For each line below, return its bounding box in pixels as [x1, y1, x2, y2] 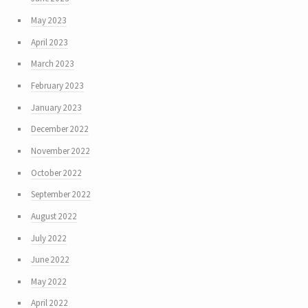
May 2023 [30, 14, 67, 27]
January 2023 [30, 101, 82, 113]
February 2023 [30, 80, 84, 92]
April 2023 [30, 36, 68, 48]
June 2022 [30, 254, 69, 266]
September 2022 [30, 188, 91, 201]
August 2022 [30, 210, 77, 222]
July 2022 [30, 232, 67, 244]
